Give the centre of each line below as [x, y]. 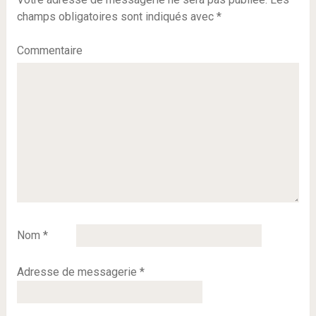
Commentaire [49, 50]
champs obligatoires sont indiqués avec [116, 16]
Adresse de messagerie [78, 272]
